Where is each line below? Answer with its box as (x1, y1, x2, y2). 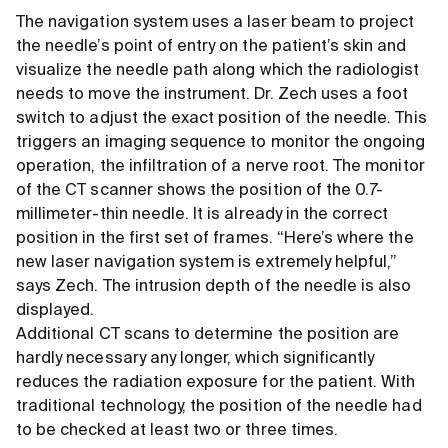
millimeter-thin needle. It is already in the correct (16, 207, 389, 224)
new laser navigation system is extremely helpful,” (16, 255, 398, 272)
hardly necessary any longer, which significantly (16, 351, 375, 368)
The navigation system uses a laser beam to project (16, 15, 415, 32)
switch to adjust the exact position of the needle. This (16, 111, 427, 128)
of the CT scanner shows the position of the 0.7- (16, 183, 384, 200)
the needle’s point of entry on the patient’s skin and (16, 39, 407, 56)
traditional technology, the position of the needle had (16, 399, 422, 416)
